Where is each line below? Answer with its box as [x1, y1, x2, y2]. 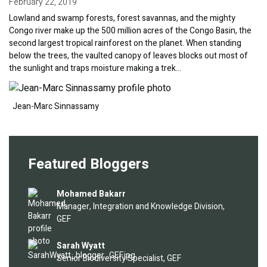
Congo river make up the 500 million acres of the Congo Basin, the [9, 24, 252, 38]
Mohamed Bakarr [57, 188, 126, 201]
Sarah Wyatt [57, 240, 105, 253]
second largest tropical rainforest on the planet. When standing [9, 37, 241, 50]
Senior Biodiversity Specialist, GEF [57, 252, 181, 265]
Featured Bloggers [28, 154, 149, 175]
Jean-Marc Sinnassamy [13, 100, 99, 113]
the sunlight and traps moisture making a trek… [9, 62, 181, 75]
